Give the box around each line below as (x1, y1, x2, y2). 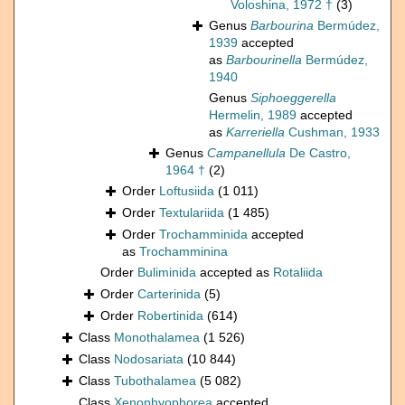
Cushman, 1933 (285, 125, 380, 140)
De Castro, (286, 146, 351, 161)
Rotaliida (273, 265, 323, 280)
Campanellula (207, 146, 286, 161)
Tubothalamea (114, 373, 196, 389)
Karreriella (226, 125, 285, 140)
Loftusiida (159, 184, 214, 199)
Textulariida (159, 205, 224, 221)
